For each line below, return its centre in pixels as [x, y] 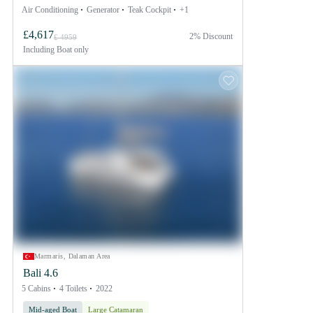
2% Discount [211, 36]
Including [39, 49]
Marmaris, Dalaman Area [72, 256]
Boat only [72, 49]
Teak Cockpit [150, 9]
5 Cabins [36, 288]
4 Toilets [73, 288]
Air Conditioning [50, 9]
